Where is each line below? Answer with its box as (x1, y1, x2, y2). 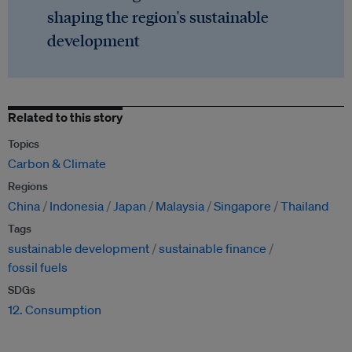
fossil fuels (8, 259, 68, 276)
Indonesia (49, 198, 104, 214)
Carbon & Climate (8, 156, 106, 172)
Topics (8, 137, 39, 152)
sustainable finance (159, 240, 266, 257)
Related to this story (8, 109, 123, 126)
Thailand (280, 198, 328, 214)
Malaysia (156, 198, 204, 214)
